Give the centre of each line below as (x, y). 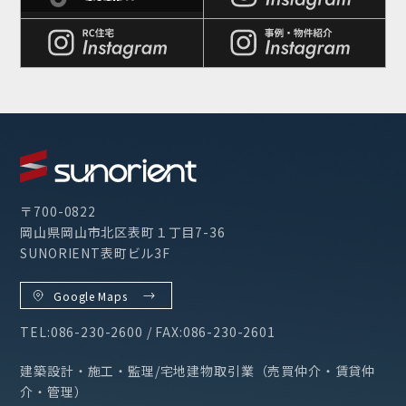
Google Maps (91, 295)
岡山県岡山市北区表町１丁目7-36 (123, 232)
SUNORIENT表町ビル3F (96, 253)
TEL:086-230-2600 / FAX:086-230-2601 (148, 332)
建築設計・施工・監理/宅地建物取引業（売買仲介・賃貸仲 (198, 371)
